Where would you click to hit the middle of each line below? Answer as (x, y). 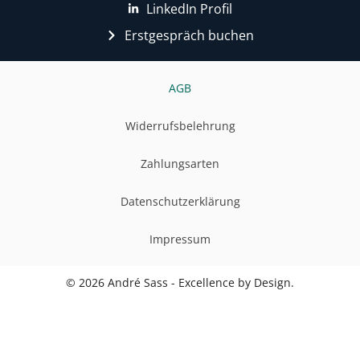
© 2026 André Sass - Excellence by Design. (180, 283)
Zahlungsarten (180, 164)
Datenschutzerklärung (180, 202)
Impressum (180, 239)
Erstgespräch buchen (189, 36)
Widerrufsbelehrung (180, 126)
